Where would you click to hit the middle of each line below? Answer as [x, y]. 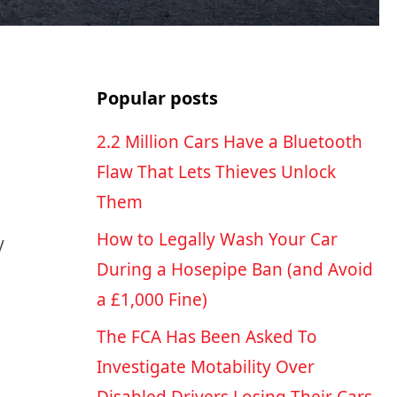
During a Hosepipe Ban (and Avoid [234, 270]
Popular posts [157, 98]
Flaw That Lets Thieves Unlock [216, 172]
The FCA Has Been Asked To [206, 337]
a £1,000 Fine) [152, 300]
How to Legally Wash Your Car [217, 240]
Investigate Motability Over [205, 367]
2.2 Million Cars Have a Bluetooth [229, 142]
